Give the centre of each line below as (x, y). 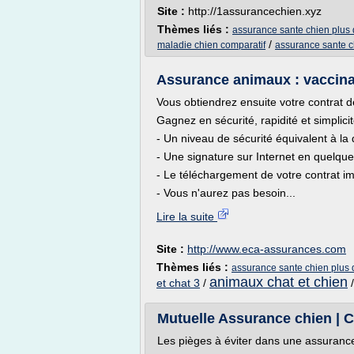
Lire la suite (187, 217)
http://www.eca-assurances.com (267, 249)
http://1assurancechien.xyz (255, 11)
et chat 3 (178, 283)
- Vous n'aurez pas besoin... (226, 193)
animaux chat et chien (279, 282)
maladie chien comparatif (211, 45)
